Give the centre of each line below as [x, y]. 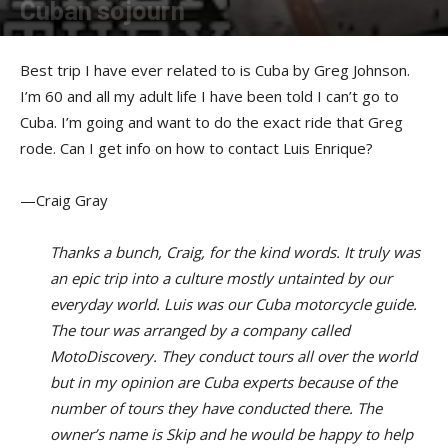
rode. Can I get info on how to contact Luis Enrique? [196, 148]
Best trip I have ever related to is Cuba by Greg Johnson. [215, 70]
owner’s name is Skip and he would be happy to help [231, 434]
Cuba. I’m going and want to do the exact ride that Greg [211, 122]
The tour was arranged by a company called [200, 330]
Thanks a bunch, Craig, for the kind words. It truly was [235, 252]
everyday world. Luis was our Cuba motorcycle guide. [233, 304]
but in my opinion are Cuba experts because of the [223, 382]
